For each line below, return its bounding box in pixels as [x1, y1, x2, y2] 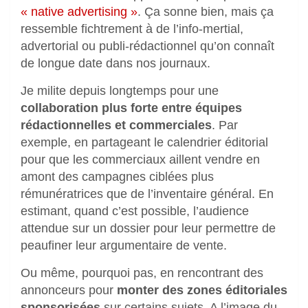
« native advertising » [21, 5, 137, 19]
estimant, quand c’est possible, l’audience [21, 204, 249, 219]
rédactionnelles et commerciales [21, 118, 212, 133]
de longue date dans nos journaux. [21, 56, 210, 71]
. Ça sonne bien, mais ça [137, 5, 274, 19]
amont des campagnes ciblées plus [21, 170, 214, 184]
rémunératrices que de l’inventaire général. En [21, 187, 274, 201]
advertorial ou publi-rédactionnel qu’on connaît [21, 39, 274, 54]
